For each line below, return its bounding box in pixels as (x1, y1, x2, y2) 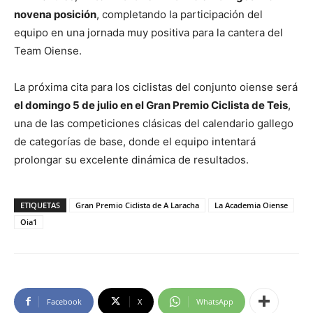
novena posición (14, 7, 96, 21)
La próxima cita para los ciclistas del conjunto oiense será (14, 80, 298, 94)
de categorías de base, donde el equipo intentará (14, 134, 256, 148)
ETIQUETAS (20, 199, 60, 210)
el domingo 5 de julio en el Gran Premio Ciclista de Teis (14, 98, 288, 112)
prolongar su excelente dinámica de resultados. (14, 152, 249, 166)
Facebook (47, 296, 82, 307)
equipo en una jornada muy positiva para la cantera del (14, 25, 283, 39)
